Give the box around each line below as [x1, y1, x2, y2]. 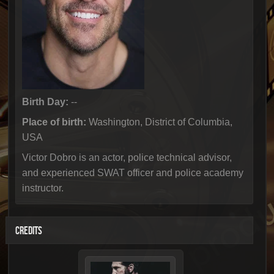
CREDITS [15, 224, 42, 237]
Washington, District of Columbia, [86, 117, 232, 127]
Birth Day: [21, 97, 68, 107]
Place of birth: [21, 117, 86, 127]
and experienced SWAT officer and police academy [21, 168, 243, 178]
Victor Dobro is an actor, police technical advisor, [21, 152, 232, 163]
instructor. [21, 183, 64, 193]
